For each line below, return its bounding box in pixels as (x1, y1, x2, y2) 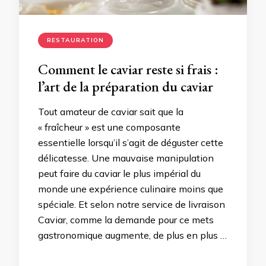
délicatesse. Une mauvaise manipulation (38, 152, 214, 164)
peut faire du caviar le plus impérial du (38, 167, 201, 180)
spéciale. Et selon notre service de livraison (38, 198, 225, 211)
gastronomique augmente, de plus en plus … (38, 229, 227, 242)
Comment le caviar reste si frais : (38, 60, 218, 79)
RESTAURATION (47, 36, 104, 45)
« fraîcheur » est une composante (38, 121, 180, 134)
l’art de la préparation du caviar (38, 77, 213, 96)
